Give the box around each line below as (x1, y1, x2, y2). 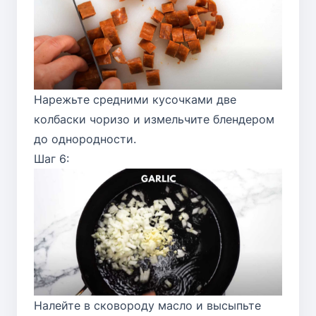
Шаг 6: (34, 151, 69, 166)
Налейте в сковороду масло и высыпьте (34, 298, 261, 313)
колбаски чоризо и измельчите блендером (34, 111, 274, 126)
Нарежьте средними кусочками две (34, 92, 236, 107)
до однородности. (34, 131, 136, 146)
